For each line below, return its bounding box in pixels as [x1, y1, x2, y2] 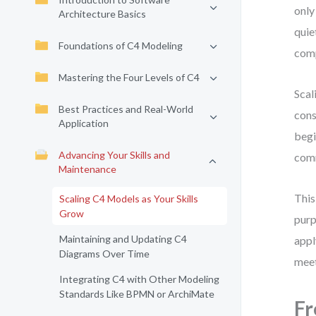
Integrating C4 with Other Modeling [59, 273, 219, 285]
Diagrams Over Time [59, 248, 150, 260]
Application [59, 117, 109, 129]
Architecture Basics [59, 8, 146, 20]
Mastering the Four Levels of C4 [59, 71, 200, 83]
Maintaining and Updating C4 [59, 233, 187, 245]
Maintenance [59, 163, 116, 175]
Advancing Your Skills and [59, 149, 170, 161]
